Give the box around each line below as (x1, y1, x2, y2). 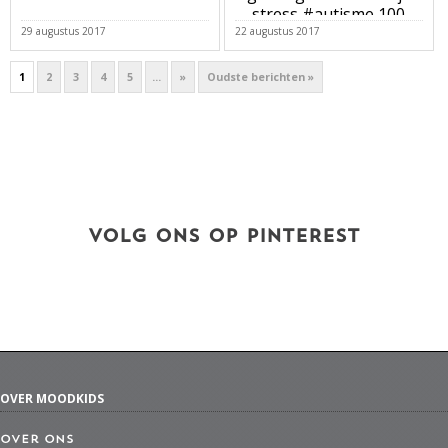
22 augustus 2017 (234, 23, 320, 38)
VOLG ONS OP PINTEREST (88, 227, 360, 247)
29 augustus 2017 (21, 23, 106, 38)
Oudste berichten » (207, 69, 314, 84)
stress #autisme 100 (252, 3, 406, 26)
